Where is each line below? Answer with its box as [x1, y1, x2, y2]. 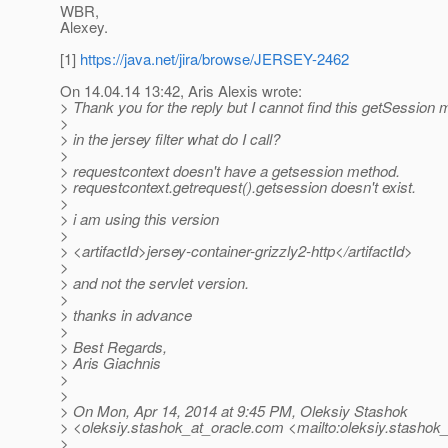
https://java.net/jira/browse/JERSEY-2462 [80, 48, 349, 70]
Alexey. [60, 16, 108, 38]
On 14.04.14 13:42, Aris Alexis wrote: [60, 80, 302, 102]
